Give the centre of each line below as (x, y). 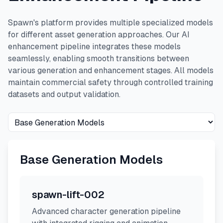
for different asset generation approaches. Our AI (99, 35)
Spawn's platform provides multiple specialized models (111, 23)
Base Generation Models (91, 160)
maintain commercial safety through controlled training (111, 82)
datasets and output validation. (64, 94)
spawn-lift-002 (68, 195)
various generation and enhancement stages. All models (111, 70)
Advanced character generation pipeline (106, 211)
